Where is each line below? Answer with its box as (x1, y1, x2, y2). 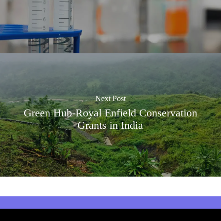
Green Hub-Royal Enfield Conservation (23, 107, 197, 119)
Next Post (95, 94, 126, 103)
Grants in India (77, 119, 144, 132)
